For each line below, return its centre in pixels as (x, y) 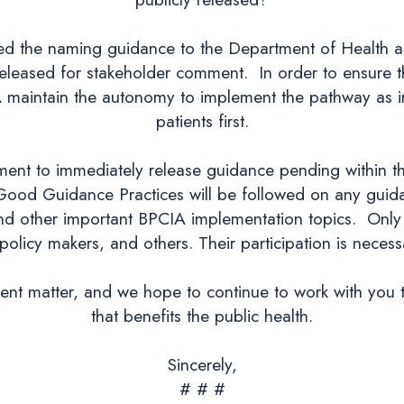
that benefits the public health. (202, 315)
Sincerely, (202, 364)
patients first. (202, 120)
